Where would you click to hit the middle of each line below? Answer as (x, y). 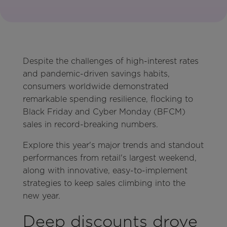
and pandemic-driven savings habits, (96, 73)
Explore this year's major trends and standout (113, 145)
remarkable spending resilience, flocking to (108, 99)
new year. (41, 196)
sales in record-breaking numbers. (90, 124)
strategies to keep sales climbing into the (104, 183)
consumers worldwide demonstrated (96, 86)
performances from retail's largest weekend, (109, 158)
